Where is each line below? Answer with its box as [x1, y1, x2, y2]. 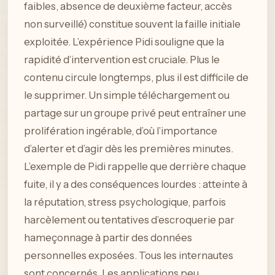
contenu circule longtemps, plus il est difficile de [24, 71, 249, 84]
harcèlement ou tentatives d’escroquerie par [24, 214, 234, 227]
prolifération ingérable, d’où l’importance [24, 125, 217, 137]
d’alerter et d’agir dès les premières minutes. [24, 142, 233, 155]
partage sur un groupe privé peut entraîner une [24, 107, 246, 120]
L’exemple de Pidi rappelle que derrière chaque [24, 160, 246, 173]
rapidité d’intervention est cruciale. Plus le [24, 53, 220, 66]
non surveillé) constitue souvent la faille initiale [24, 18, 241, 31]
